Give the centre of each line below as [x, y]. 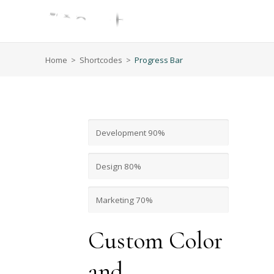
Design [110, 166]
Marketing [116, 200]
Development [122, 132]
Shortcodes [101, 60]
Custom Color [155, 241]
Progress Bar [159, 60]
